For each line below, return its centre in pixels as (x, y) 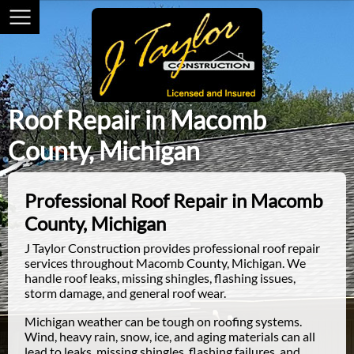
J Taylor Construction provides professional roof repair (172, 248)
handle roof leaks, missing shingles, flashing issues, (160, 278)
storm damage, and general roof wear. (125, 293)
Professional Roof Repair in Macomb (173, 200)
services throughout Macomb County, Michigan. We (165, 263)
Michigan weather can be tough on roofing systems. (163, 321)
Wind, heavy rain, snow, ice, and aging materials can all (170, 336)
